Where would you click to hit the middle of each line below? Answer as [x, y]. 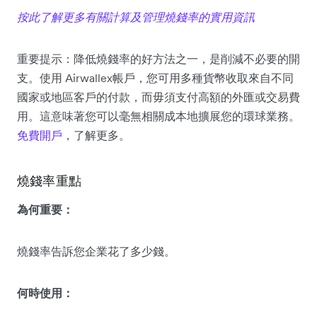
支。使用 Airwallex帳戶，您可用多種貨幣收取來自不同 [155, 77]
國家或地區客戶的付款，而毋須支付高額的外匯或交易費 [158, 97]
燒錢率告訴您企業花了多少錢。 [96, 251]
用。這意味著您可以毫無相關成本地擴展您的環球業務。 [158, 116]
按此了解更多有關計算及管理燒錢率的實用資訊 [137, 17]
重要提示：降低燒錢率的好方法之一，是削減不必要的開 [158, 58]
